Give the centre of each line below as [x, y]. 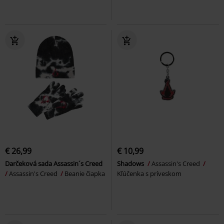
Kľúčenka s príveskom [149, 174]
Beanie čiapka [85, 174]
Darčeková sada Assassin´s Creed [54, 164]
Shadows [131, 164]
